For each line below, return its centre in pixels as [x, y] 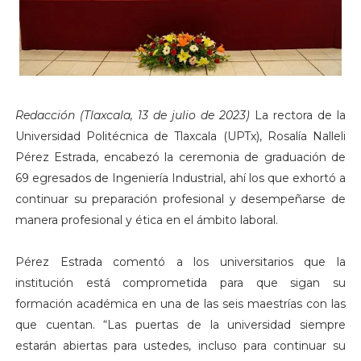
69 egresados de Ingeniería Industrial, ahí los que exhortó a [180, 178]
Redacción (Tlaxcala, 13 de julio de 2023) [135, 116]
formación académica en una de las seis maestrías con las [180, 304]
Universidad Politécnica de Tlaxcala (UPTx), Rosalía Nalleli [180, 137]
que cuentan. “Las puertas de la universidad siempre [180, 325]
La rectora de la [301, 116]
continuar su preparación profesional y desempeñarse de [180, 199]
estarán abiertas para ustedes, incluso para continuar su [180, 346]
